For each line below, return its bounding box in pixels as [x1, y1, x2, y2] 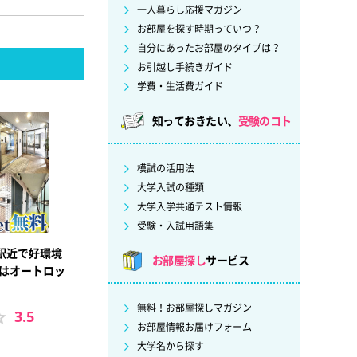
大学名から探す [137, 339, 204, 353]
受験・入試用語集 [137, 219, 214, 233]
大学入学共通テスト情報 [137, 200, 242, 214]
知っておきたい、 [152, 113, 238, 128]
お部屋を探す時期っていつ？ [137, 22, 261, 36]
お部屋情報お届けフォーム [137, 320, 252, 334]
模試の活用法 [137, 162, 194, 175]
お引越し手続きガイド [137, 61, 233, 74]
